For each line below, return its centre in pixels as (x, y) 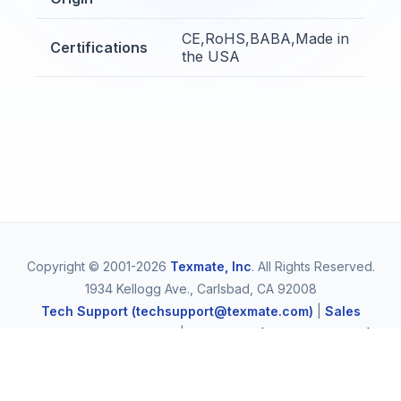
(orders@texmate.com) (103, 333)
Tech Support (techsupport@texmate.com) (177, 311)
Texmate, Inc (210, 266)
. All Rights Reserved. (313, 266)
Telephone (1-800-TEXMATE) (279, 333)
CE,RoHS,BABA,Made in (265, 38)
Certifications (99, 47)
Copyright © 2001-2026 (98, 266)
